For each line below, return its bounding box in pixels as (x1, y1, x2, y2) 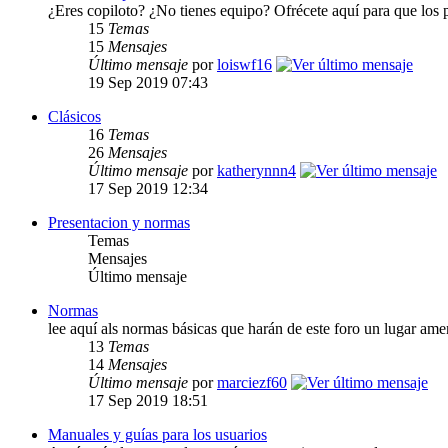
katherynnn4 (217, 162, 296, 180)
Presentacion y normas (48, 214, 190, 232)
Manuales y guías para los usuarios (48, 426, 267, 444)
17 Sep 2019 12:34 (88, 180, 208, 198)
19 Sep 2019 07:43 (88, 74, 208, 92)
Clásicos (48, 108, 101, 126)
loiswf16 (217, 56, 272, 74)
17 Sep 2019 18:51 (88, 392, 208, 410)
